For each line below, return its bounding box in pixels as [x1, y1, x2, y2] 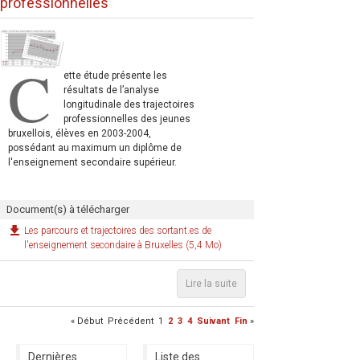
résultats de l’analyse [63, 84, 159, 96]
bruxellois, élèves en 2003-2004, [8, 128, 151, 140]
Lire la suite [186, 277, 237, 289]
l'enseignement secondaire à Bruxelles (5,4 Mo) [24, 239, 222, 251]
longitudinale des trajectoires [63, 99, 194, 111]
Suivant [197, 315, 230, 326]
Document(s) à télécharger [6, 202, 129, 215]
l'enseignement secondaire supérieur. [8, 157, 177, 169]
